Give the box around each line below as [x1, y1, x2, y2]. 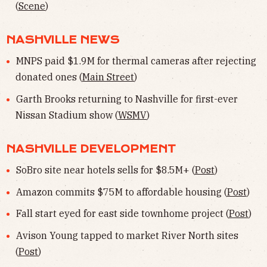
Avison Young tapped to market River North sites [15, 229, 238, 241]
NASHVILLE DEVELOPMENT [6, 142, 176, 155]
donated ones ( [15, 71, 82, 83]
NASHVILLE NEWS [6, 34, 119, 46]
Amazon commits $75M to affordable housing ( [15, 185, 227, 198]
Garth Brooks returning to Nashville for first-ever [15, 92, 238, 105]
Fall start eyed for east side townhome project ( [15, 207, 229, 220]
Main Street [82, 71, 134, 83]
